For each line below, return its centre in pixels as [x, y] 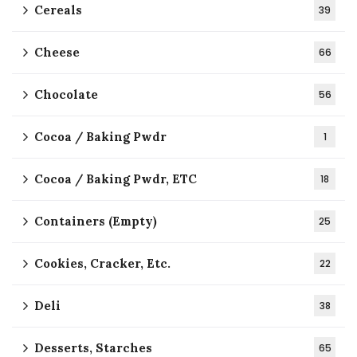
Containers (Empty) [96, 222]
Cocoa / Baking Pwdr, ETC [116, 179]
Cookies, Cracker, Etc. [102, 264]
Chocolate [66, 95]
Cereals [58, 10]
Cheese [57, 53]
